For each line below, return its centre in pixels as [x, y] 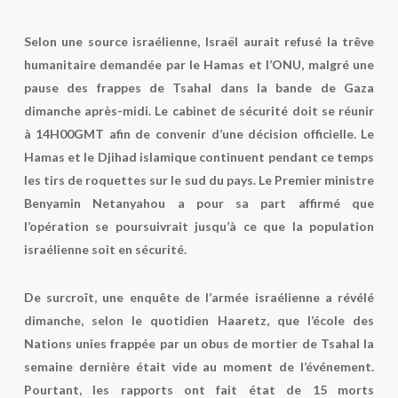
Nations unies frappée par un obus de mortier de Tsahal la [199, 343]
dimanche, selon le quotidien [120, 320]
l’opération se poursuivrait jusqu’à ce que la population [199, 226]
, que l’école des [320, 320]
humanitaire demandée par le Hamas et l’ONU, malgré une [199, 64]
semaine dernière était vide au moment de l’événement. [199, 366]
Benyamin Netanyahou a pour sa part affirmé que [199, 203]
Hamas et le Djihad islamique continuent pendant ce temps [199, 157]
